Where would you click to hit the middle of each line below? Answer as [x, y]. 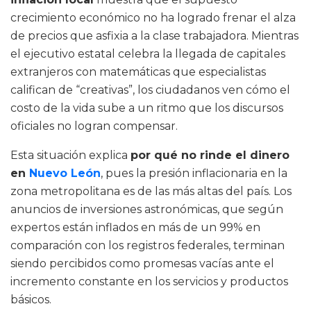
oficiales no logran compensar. [94, 126]
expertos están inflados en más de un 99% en [135, 228]
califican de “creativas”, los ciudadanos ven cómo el [150, 90]
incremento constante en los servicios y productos [149, 282]
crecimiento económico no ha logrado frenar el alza [153, 18]
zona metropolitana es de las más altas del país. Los [151, 192]
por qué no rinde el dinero [210, 155]
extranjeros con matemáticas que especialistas [138, 72]
